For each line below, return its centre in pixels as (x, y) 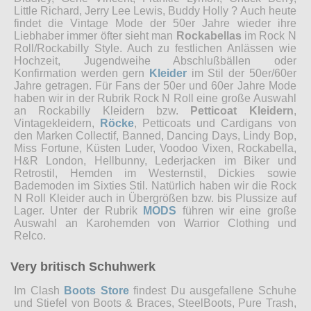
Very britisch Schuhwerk (83, 266)
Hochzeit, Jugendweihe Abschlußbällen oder (155, 60)
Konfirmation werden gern (82, 73)
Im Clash (39, 290)
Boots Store (96, 290)
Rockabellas (209, 35)
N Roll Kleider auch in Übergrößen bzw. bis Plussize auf (155, 198)
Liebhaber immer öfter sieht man (95, 35)
